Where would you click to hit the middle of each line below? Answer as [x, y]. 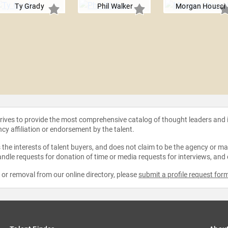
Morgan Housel [201, 6]
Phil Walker [115, 6]
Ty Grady [30, 6]
